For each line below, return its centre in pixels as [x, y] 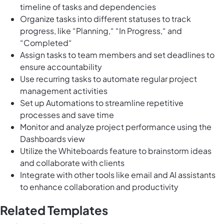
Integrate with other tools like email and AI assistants [118, 174]
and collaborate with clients [72, 162]
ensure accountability [61, 66]
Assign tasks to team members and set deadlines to [117, 54]
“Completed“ [46, 42]
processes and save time [67, 114]
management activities [64, 90]
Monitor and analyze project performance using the [116, 126]
